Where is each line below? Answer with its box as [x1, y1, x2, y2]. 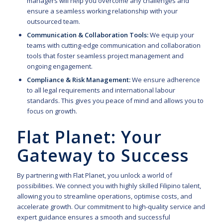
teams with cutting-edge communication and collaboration [26, 41, 201, 50]
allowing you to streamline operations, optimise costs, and [16, 192, 192, 201]
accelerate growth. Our [16, 202, 87, 212]
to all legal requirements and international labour [26, 86, 175, 95]
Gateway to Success [16, 144, 189, 167]
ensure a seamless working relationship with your [26, 6, 178, 16]
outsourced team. [26, 17, 80, 26]
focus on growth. [26, 107, 77, 116]
